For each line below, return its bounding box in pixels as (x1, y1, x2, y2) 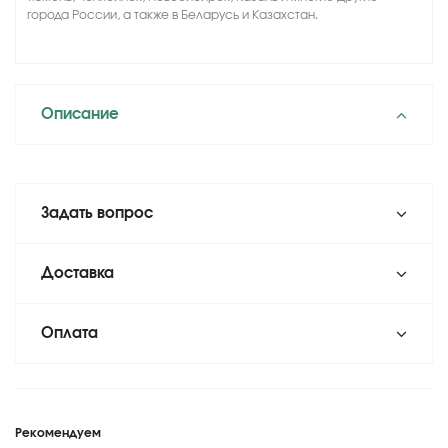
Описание (41, 107, 119, 122)
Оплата (41, 326, 98, 341)
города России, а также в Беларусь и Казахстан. (27, 9, 318, 21)
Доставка (41, 266, 114, 281)
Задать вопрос (41, 206, 153, 221)
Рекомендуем (15, 427, 101, 439)
